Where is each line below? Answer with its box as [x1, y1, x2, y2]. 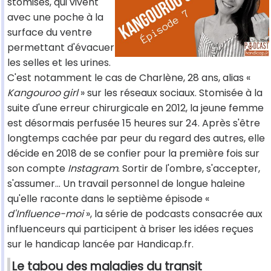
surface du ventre [7, 25, 92, 40]
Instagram [68, 162, 118, 176]
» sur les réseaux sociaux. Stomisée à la [78, 86, 263, 100]
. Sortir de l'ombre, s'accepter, [118, 162, 260, 176]
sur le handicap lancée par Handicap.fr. [7, 237, 194, 252]
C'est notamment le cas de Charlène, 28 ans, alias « [7, 71, 250, 85]
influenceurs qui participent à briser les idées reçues [7, 222, 253, 237]
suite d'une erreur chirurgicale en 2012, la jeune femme [7, 101, 264, 116]
